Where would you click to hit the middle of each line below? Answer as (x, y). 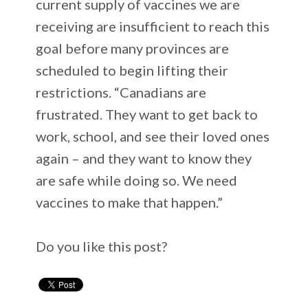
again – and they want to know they (144, 158)
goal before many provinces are (133, 48)
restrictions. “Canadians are (121, 92)
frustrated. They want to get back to (147, 114)
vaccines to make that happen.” (130, 202)
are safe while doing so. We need (137, 180)
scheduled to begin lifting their (132, 70)
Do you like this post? (102, 246)
